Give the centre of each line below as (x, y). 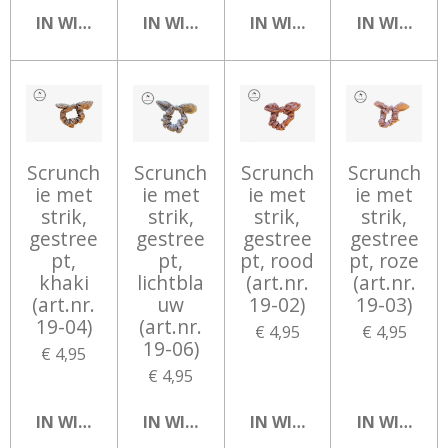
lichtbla (171, 282)
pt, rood (277, 260)
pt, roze (384, 260)
